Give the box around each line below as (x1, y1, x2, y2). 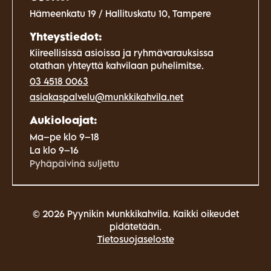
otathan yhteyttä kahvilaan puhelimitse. (30, 59, 204, 71)
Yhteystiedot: (30, 30, 102, 43)
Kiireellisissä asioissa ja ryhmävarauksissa (30, 47, 214, 58)
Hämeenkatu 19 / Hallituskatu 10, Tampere (30, 7, 211, 19)
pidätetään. (109, 220, 162, 232)
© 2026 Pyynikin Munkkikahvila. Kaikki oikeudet (32, 207, 239, 219)
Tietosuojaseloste (97, 233, 174, 244)
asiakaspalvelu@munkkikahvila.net (30, 91, 183, 102)
